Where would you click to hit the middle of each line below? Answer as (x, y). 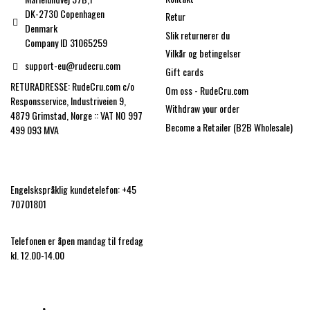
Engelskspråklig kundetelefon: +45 (73, 189)
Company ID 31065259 (66, 43)
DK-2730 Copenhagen (65, 13)
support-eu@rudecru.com (73, 65)
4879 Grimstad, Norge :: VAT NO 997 (76, 116)
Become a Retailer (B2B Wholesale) (229, 127)
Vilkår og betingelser (203, 53)
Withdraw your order (202, 109)
